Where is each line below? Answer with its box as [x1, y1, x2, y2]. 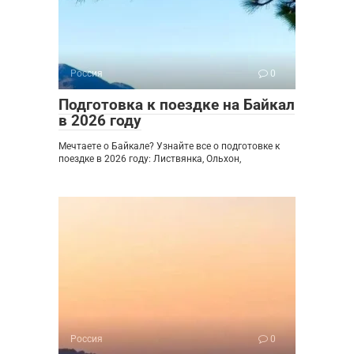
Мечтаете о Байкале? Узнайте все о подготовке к [58, 140, 280, 152]
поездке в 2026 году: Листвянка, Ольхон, [58, 153, 241, 164]
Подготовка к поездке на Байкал [58, 95, 295, 114]
